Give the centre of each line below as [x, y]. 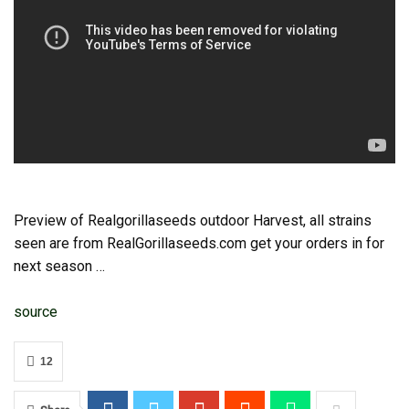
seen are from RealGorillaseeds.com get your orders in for [199, 244]
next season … [59, 267]
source [36, 312]
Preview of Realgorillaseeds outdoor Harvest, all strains [193, 221]
